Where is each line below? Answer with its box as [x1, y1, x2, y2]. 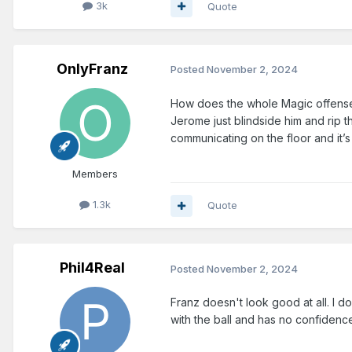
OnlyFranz [56, 60, 128, 77]
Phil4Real [59, 259, 125, 277]
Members [72, 167, 118, 180]
